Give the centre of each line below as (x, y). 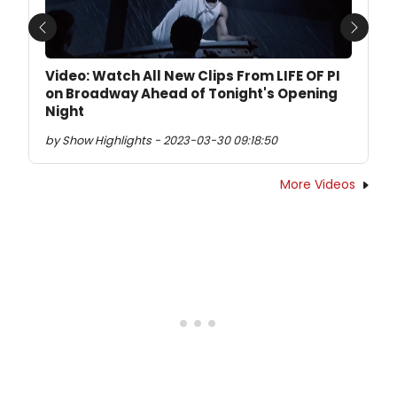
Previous (70, 37)
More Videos (318, 185)
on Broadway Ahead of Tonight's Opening (191, 94)
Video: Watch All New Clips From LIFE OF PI (193, 76)
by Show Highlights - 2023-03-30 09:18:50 (161, 141)
